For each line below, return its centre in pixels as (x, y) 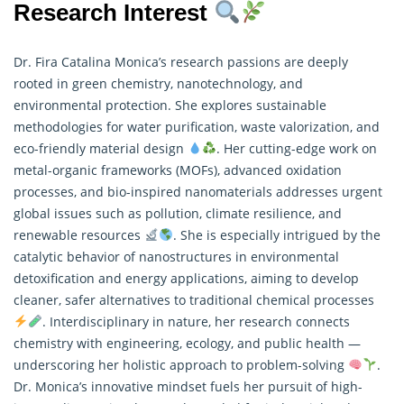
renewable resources (79, 234)
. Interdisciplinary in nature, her (140, 321)
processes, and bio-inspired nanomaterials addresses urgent (198, 191)
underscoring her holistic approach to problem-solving (181, 364)
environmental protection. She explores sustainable (170, 105)
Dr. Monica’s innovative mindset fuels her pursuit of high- (188, 386)
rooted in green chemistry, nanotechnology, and (158, 83)
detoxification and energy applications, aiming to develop (186, 278)
